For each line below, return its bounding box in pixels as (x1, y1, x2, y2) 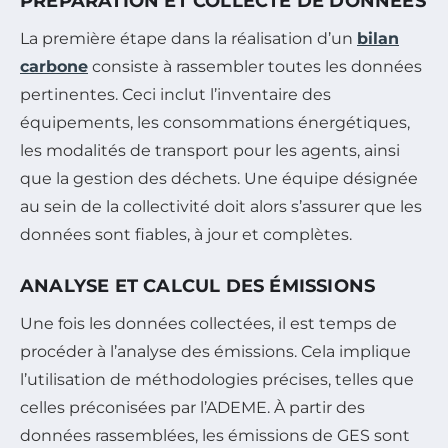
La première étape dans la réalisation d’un (20, 28, 357, 48)
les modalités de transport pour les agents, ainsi (20, 140, 400, 160)
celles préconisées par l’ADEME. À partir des (20, 397, 365, 417)
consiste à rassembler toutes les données (88, 56, 422, 76)
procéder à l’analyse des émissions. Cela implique (20, 341, 411, 361)
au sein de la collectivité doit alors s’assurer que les (20, 196, 422, 216)
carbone (20, 56, 88, 76)
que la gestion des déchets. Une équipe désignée (20, 168, 418, 188)
